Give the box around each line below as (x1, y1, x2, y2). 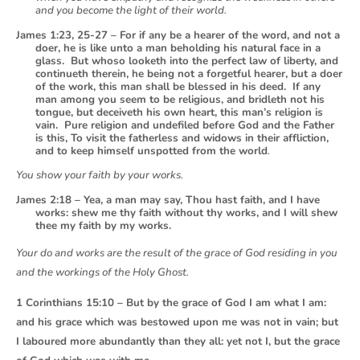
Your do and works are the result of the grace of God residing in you (16, 246, 337, 261)
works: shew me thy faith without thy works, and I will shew (35, 205, 337, 220)
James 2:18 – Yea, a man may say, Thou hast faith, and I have (16, 192, 320, 207)
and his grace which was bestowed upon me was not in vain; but (16, 315, 338, 330)
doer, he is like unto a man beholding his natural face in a (35, 40, 321, 55)
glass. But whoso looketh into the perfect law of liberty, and (35, 53, 338, 68)
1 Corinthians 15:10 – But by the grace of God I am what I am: (16, 296, 326, 311)
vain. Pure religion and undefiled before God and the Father (35, 117, 334, 133)
